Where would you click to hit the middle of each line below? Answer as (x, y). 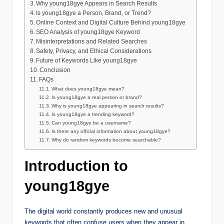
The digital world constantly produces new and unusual (103, 211)
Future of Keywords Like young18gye (87, 60)
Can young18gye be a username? (91, 122)
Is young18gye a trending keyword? (93, 114)
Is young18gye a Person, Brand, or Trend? (94, 13)
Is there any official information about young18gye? (111, 131)
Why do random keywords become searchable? (106, 139)
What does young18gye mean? (88, 88)
